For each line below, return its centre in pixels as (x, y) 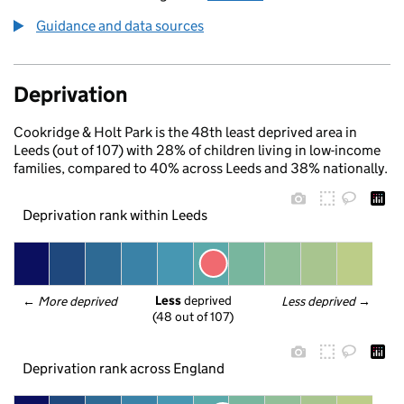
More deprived (78, 301)
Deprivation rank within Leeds (115, 215)
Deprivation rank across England (123, 368)
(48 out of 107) (193, 317)
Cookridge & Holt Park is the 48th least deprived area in (185, 132)
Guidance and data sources (120, 26)
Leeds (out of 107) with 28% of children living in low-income (197, 150)
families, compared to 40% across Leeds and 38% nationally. (201, 168)
